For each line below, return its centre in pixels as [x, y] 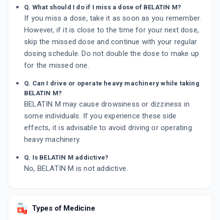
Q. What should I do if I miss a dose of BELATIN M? [103, 7]
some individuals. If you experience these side [100, 116]
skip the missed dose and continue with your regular [111, 42]
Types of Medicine [64, 208]
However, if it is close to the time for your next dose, [112, 30]
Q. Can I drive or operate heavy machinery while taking [112, 83]
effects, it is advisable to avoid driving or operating [108, 128]
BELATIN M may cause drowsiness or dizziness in [107, 104]
